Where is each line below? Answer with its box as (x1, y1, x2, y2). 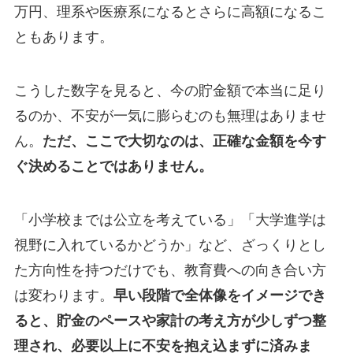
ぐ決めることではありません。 (13, 158, 213, 175)
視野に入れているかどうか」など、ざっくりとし (13, 236, 326, 253)
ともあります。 (13, 29, 113, 46)
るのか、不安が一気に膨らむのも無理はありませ (13, 108, 326, 124)
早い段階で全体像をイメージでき (113, 287, 326, 303)
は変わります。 (13, 287, 113, 303)
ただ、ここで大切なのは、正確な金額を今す (42, 133, 326, 150)
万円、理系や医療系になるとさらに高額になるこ (13, 4, 326, 20)
